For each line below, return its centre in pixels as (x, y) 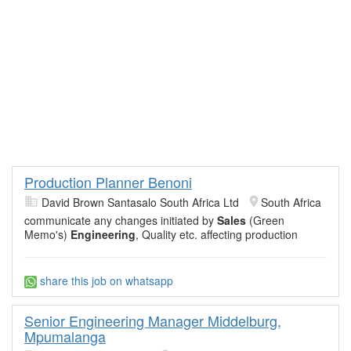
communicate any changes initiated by (121, 220)
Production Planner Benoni (108, 182)
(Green (265, 220)
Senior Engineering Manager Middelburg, (153, 321)
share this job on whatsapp (105, 280)
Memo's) (47, 234)
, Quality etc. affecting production (217, 234)
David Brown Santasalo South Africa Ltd (140, 202)
